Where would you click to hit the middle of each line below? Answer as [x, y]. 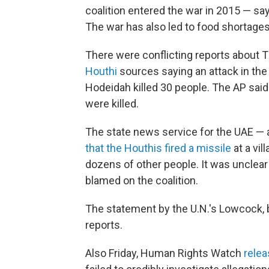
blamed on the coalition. [142, 180]
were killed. [112, 104]
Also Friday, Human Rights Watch [165, 253]
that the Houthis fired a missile [158, 148]
